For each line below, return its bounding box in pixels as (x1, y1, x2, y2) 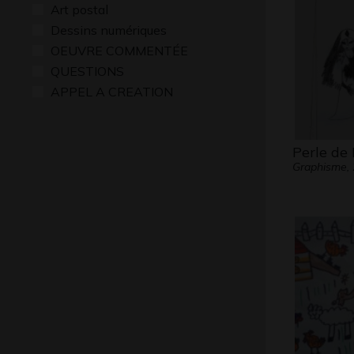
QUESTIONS (51, 63, 124, 79)
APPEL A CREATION (51, 84, 173, 100)
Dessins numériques (51, 22, 167, 38)
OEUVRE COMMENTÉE (51, 43, 188, 58)
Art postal (51, 2, 108, 17)
